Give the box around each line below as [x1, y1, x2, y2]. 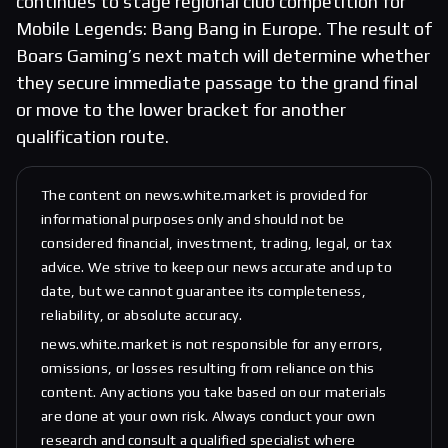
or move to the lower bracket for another [16, 99, 346, 121]
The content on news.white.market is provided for [41, 187, 369, 204]
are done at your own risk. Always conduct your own [41, 408, 376, 425]
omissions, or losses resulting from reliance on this [41, 360, 375, 377]
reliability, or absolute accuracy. [41, 307, 242, 324]
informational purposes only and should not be [41, 211, 345, 228]
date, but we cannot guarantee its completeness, [41, 283, 367, 300]
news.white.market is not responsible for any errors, [41, 336, 384, 353]
